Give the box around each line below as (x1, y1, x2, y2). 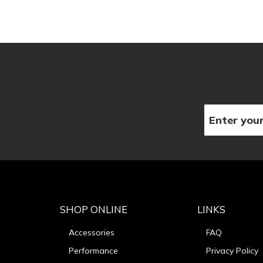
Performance (69, 245, 118, 256)
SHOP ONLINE (60, 203, 127, 215)
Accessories (69, 227, 114, 238)
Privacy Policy (206, 245, 258, 256)
